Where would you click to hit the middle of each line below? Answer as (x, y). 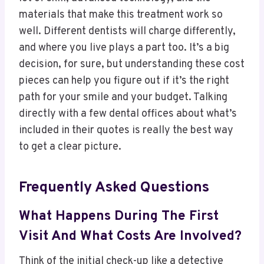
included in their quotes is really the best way (126, 130)
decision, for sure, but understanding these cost (132, 64)
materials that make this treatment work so (121, 15)
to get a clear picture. (70, 147)
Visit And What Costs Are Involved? (130, 236)
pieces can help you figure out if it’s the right (124, 81)
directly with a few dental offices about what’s (128, 114)
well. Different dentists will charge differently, (127, 31)
